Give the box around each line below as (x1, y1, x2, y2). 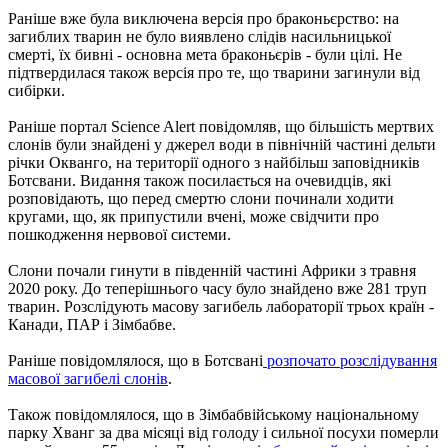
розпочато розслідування (263, 351, 437, 369)
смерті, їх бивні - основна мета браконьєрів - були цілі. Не (8, 45, 402, 63)
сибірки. (8, 81, 65, 99)
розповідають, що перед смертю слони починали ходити (8, 189, 394, 207)
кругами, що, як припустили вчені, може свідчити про (8, 207, 379, 225)
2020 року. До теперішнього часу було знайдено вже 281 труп (8, 279, 427, 297)
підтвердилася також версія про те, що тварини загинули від (8, 63, 420, 81)
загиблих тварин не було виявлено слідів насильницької (8, 27, 391, 45)
